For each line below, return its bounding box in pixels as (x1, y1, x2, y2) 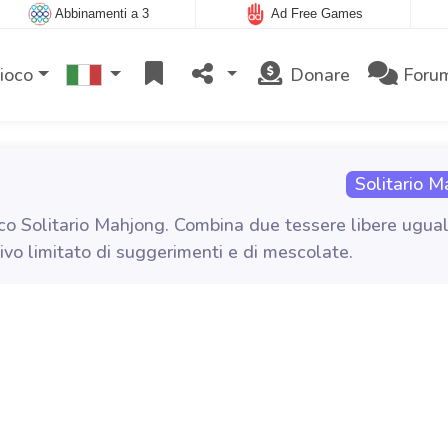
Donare (285, 62, 351, 87)
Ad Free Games (270, 6, 363, 22)
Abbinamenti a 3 (55, 6, 150, 22)
